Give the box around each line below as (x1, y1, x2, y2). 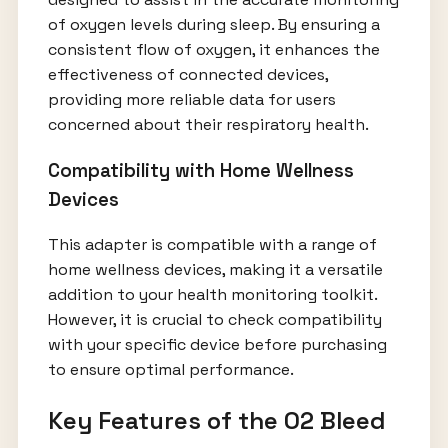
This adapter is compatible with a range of (47, 234, 377, 256)
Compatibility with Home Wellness (47, 158, 354, 182)
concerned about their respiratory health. (47, 113, 369, 135)
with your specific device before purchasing (47, 334, 387, 356)
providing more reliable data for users (47, 88, 336, 110)
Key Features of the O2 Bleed (47, 405, 386, 437)
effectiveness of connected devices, (47, 63, 328, 85)
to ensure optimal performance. (47, 359, 294, 381)
